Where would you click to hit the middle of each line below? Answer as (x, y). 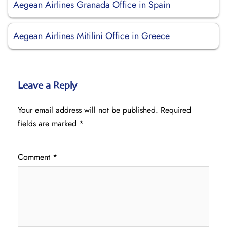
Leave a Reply (47, 85)
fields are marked (48, 123)
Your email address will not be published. (88, 110)
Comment (35, 157)
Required (176, 110)
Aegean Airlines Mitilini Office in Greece (91, 36)
